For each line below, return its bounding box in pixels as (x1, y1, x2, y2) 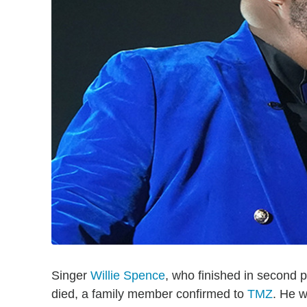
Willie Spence (90, 268, 165, 282)
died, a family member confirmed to (51, 286, 247, 301)
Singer (51, 268, 90, 282)
